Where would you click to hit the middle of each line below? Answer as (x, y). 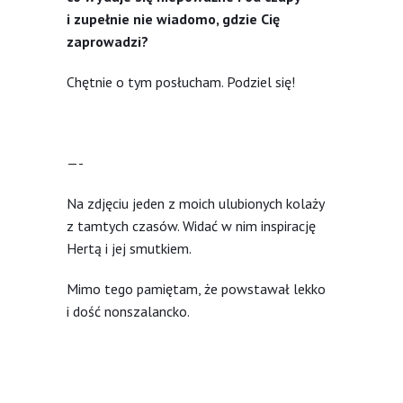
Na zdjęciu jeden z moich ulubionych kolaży (195, 203)
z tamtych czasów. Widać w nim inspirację (191, 225)
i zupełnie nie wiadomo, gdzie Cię (173, 18)
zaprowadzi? (109, 41)
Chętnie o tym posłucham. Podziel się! (181, 81)
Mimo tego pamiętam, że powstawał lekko (196, 288)
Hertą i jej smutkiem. (129, 248)
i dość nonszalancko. (128, 311)
